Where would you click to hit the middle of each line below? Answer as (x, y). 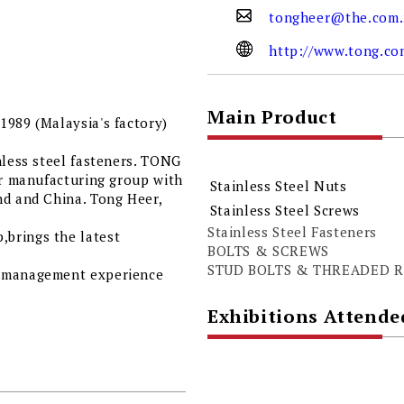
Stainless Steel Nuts (278, 186)
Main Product (272, 116)
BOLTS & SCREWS (268, 251)
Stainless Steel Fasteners (292, 232)
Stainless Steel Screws (285, 211)
